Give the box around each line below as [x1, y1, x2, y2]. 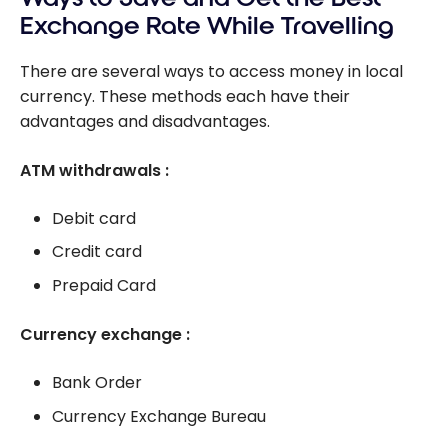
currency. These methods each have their [20, 84, 350, 108]
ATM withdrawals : [20, 158, 169, 182]
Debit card [52, 206, 136, 230]
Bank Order [52, 371, 142, 395]
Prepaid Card [52, 274, 156, 298]
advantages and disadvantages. [20, 109, 270, 133]
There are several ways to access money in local [20, 59, 403, 83]
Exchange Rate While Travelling [20, 10, 394, 41]
